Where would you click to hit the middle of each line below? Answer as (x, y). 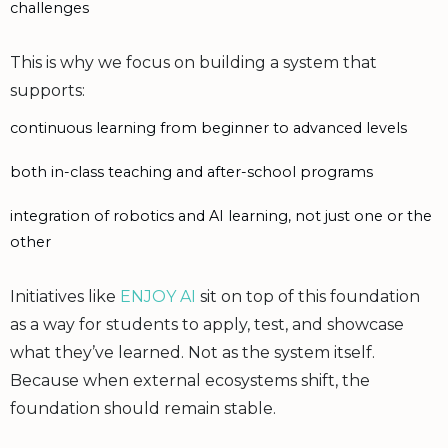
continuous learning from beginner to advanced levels (208, 127)
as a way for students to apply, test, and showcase (207, 324)
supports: (47, 90)
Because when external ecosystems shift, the (190, 380)
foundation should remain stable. (143, 408)
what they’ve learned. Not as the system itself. (192, 352)
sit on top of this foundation (308, 296)
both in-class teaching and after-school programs (191, 171)
